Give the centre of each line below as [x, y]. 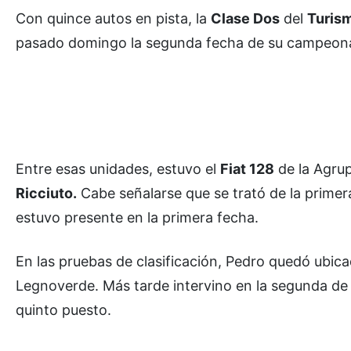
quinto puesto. [63, 309]
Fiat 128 [247, 168]
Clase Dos [245, 18]
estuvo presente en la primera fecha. [137, 217]
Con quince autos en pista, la [113, 18]
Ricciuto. [46, 193]
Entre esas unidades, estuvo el [118, 168]
